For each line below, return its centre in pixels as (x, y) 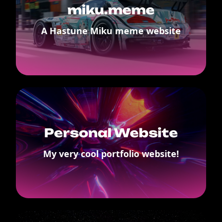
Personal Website (111, 133)
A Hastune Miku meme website (111, 31)
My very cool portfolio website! (111, 154)
